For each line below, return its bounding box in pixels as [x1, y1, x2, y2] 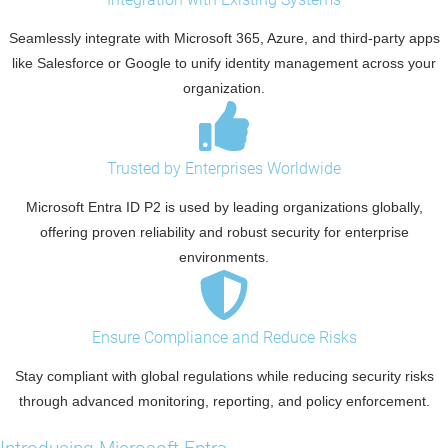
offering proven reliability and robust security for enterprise [39, 224, 409, 241]
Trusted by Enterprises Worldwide [107, 159, 341, 179]
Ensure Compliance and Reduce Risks [91, 328, 357, 348]
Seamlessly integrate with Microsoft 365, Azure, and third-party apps [8, 30, 440, 47]
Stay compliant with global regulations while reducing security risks [14, 368, 434, 385]
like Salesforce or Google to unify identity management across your [12, 55, 436, 72]
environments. [179, 249, 269, 266]
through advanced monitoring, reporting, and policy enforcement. [18, 393, 430, 410]
